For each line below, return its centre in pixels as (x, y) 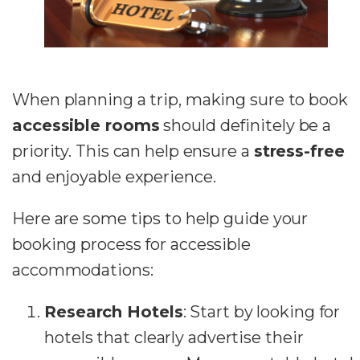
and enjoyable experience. (114, 177)
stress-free (299, 151)
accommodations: (83, 270)
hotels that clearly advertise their (174, 338)
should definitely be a (245, 126)
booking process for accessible (131, 245)
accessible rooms (86, 126)
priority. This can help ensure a (133, 151)
